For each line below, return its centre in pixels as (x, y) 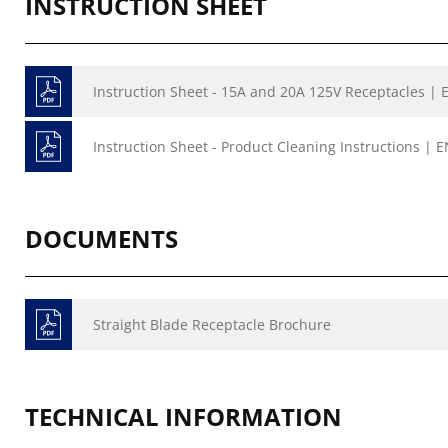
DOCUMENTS (101, 238)
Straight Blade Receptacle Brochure (212, 324)
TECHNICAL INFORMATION (183, 416)
